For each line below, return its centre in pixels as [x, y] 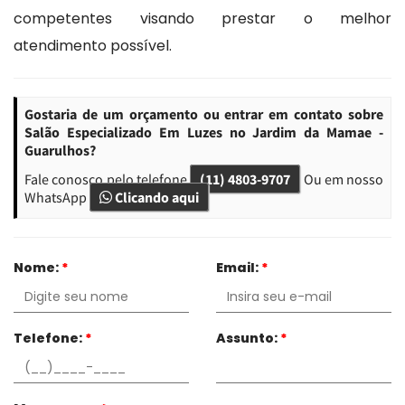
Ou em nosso [342, 179]
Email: [239, 267]
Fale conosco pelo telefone [107, 179]
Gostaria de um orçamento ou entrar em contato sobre [204, 113]
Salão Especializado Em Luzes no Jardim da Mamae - [204, 132]
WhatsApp [57, 197]
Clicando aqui [155, 197]
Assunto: [248, 338]
